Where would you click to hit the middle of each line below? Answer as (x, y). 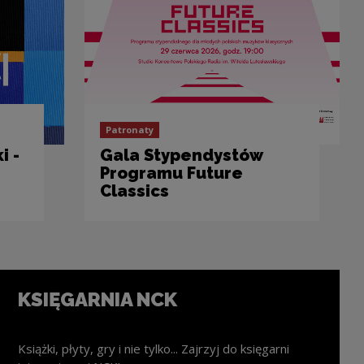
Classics (134, 191)
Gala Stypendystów (181, 156)
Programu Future (171, 173)
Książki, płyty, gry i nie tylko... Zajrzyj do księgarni (154, 348)
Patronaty (129, 130)
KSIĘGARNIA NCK (97, 300)
